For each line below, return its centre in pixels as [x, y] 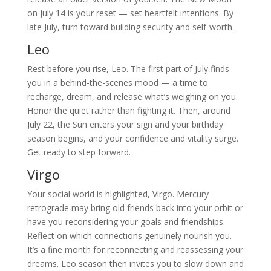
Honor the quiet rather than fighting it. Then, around [129, 111]
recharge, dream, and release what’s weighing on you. [132, 97]
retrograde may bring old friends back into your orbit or [135, 208]
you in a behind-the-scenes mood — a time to [117, 83]
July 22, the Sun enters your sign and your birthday [125, 125]
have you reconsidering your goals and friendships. [126, 222]
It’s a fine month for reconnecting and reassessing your [135, 250]
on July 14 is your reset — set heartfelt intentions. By [130, 13]
